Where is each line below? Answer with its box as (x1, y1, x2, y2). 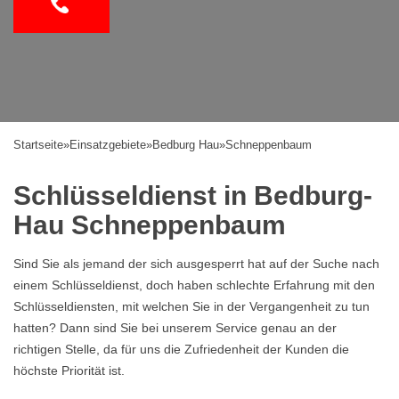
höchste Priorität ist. (13, 363, 125, 378)
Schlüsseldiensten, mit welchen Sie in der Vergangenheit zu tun (13, 299, 370, 313)
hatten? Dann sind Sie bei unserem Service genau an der (13, 321, 337, 335)
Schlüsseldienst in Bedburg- (13, 181, 372, 210)
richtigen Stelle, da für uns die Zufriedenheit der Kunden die (13, 342, 349, 356)
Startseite (13, 138, 63, 151)
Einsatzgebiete (69, 138, 146, 151)
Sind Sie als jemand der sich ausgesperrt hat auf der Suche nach (13, 256, 379, 271)
